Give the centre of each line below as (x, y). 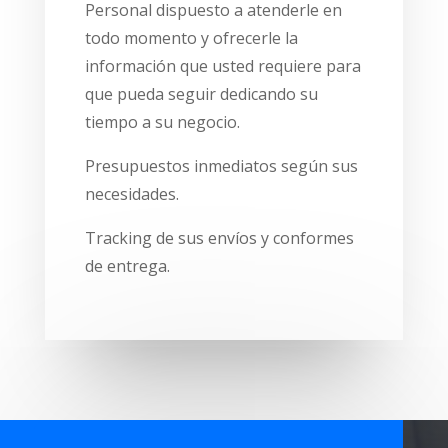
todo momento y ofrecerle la (191, 38)
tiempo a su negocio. (162, 122)
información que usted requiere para (222, 66)
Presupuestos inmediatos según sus (221, 166)
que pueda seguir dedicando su (201, 94)
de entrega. (127, 266)
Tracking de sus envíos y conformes (219, 238)
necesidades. (131, 194)
